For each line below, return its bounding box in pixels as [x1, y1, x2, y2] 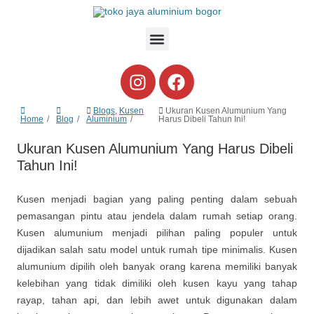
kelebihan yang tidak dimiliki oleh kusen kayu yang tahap [17, 278, 297, 289]
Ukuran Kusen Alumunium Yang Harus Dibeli [17, 141, 293, 157]
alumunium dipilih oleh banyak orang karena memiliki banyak [17, 261, 297, 273]
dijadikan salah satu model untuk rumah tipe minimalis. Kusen [17, 244, 297, 256]
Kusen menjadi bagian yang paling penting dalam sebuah [17, 193, 297, 205]
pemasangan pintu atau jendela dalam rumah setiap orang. [17, 210, 297, 222]
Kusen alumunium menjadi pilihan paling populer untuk [17, 227, 297, 239]
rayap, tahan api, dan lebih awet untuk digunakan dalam [17, 294, 297, 306]
